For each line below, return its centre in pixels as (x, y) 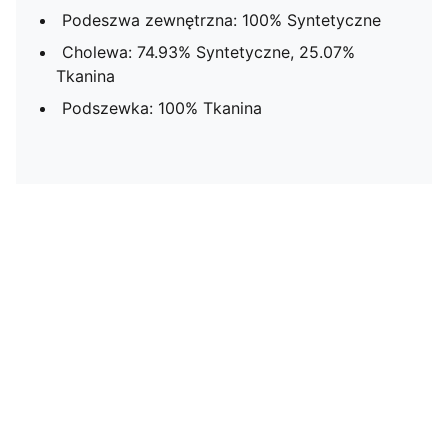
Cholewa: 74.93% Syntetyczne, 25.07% (208, 52)
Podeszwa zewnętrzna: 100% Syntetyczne (221, 20)
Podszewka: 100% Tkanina (162, 108)
